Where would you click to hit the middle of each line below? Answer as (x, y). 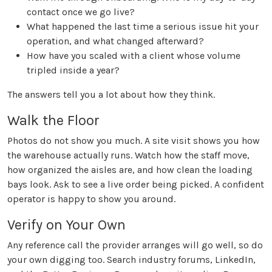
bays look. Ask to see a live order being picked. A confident (136, 185)
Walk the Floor (53, 121)
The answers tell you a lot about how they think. (111, 95)
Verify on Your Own (66, 225)
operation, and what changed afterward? (115, 41)
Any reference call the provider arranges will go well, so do (135, 245)
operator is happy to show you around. (91, 199)
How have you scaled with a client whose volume (134, 56)
